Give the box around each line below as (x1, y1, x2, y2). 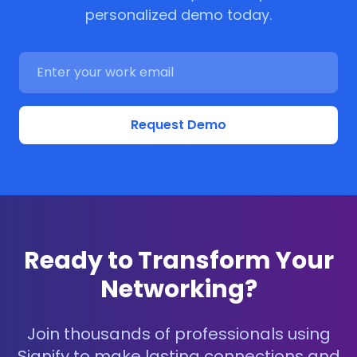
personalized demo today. (85, 5, 272, 25)
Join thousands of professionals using (26, 323, 331, 345)
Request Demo (131, 116, 226, 134)
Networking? (100, 273, 257, 306)
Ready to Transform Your (23, 244, 334, 277)
